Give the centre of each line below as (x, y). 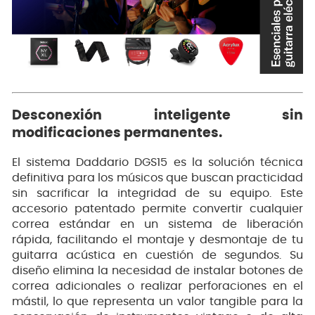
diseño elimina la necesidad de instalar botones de (157, 271)
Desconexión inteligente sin (157, 115)
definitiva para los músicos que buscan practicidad (157, 178)
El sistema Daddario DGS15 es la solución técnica (157, 163)
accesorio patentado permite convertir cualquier (157, 209)
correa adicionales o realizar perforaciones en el (157, 287)
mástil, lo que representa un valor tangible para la (157, 302)
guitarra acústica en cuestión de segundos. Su (157, 256)
